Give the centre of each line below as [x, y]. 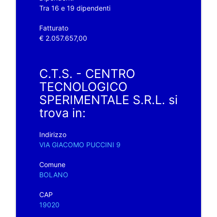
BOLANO [54, 174]
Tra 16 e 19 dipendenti [75, 8]
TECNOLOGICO [83, 86]
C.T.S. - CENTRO [87, 73]
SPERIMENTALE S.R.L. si [108, 100]
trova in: [62, 113]
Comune [52, 164]
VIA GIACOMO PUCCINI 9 [80, 144]
